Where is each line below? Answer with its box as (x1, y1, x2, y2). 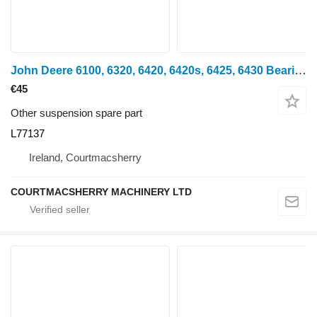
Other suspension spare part (11, 107, 142, 119)
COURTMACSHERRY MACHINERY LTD (11, 186, 192, 197)
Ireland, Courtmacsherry (29, 151, 142, 163)
